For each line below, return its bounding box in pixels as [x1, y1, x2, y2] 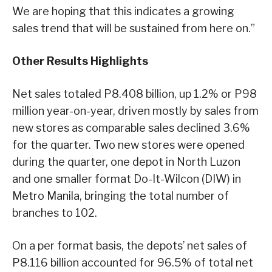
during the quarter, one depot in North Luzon [12, 155, 240, 168]
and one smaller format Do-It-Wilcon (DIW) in [12, 172, 241, 185]
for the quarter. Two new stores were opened [12, 138, 245, 151]
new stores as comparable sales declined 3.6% [12, 121, 250, 134]
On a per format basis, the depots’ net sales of [12, 239, 247, 252]
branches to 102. [12, 206, 97, 219]
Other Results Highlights [12, 54, 148, 67]
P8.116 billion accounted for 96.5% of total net [12, 256, 253, 269]
